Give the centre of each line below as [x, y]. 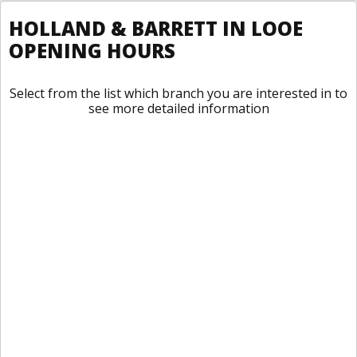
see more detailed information [178, 108]
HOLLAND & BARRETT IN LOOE [156, 28]
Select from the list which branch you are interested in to [178, 93]
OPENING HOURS [92, 51]
